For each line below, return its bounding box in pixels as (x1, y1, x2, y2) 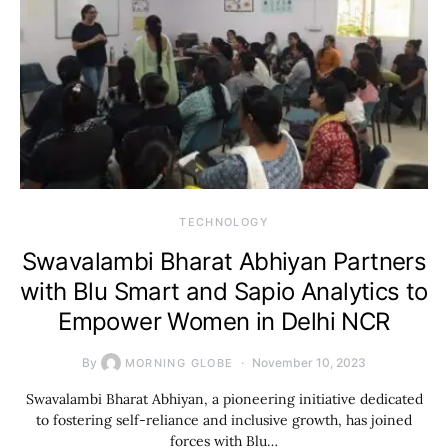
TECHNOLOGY (179, 214, 269, 229)
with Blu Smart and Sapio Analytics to (20, 276, 428, 306)
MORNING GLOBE (124, 355, 234, 370)
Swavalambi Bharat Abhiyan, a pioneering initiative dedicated (25, 389, 423, 408)
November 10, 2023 (252, 354, 367, 370)
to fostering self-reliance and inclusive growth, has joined (36, 410, 412, 429)
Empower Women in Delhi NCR (58, 306, 390, 336)
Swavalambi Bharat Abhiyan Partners (21, 246, 427, 276)
